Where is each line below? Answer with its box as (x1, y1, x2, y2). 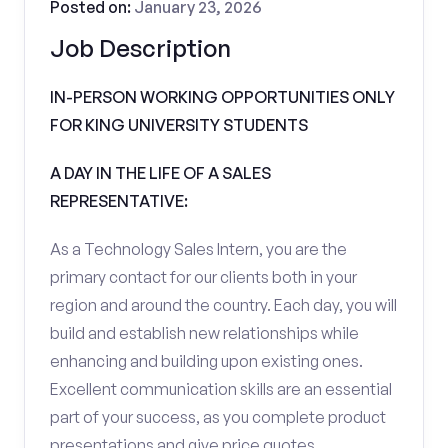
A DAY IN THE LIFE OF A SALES (50, 163, 271, 183)
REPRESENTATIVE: (50, 191, 188, 211)
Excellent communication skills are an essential (50, 379, 392, 399)
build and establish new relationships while (50, 323, 359, 343)
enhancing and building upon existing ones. (50, 351, 363, 371)
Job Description (50, 33, 231, 63)
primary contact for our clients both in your (50, 267, 357, 287)
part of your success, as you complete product (50, 407, 386, 427)
